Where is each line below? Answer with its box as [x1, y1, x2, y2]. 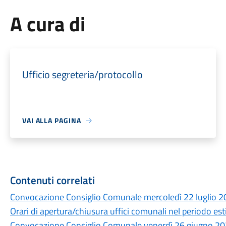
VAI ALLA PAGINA [22, 115, 81, 126]
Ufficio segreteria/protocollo [22, 67, 143, 82]
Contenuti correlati [10, 172, 95, 188]
